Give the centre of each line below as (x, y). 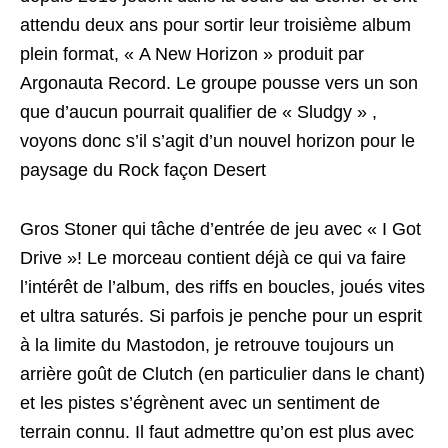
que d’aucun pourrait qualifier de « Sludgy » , (198, 112)
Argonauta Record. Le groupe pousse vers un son (219, 83)
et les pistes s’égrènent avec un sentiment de (200, 403)
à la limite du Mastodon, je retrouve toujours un (207, 345)
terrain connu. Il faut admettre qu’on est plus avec (217, 432)
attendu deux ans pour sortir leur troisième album (215, 25)
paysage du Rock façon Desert (143, 170)
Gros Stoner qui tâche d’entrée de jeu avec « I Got (220, 229)
